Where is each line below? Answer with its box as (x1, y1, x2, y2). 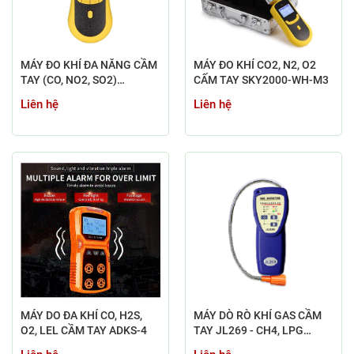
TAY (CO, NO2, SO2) (21, 73, 117, 86)
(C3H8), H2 (194, 338, 248, 352)
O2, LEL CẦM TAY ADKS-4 (21, 323, 147, 337)
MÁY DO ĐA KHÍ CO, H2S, (21, 308, 142, 322)
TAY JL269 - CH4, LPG (194, 323, 303, 337)
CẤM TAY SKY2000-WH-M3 (194, 73, 329, 86)
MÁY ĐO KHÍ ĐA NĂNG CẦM (21, 58, 157, 71)
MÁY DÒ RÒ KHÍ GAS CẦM (194, 308, 322, 322)
